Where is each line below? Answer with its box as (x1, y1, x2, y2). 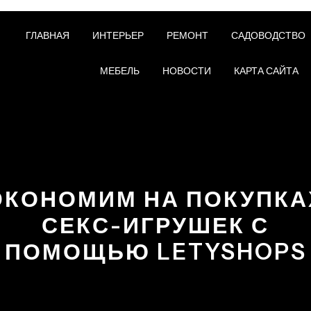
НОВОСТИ (162, 65, 211, 77)
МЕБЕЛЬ (99, 65, 140, 77)
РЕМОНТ (166, 29, 208, 42)
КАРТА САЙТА (233, 65, 299, 77)
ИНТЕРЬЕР (92, 29, 144, 42)
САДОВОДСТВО (230, 29, 305, 42)
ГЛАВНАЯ (25, 29, 69, 42)
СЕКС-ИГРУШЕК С (42, 212, 269, 239)
